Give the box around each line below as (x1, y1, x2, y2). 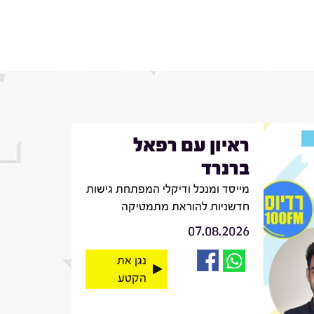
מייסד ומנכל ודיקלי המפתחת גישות (86, 182, 250, 196)
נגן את (116, 253, 146, 267)
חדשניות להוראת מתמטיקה (121, 199, 250, 213)
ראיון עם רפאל (132, 133, 250, 156)
